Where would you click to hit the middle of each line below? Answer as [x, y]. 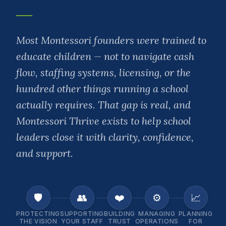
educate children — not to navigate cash [105, 56]
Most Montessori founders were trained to [111, 40]
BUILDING [120, 214]
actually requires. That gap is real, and [103, 105]
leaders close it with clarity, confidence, [105, 137]
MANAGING [157, 214]
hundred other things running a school [102, 89]
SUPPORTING [82, 214]
